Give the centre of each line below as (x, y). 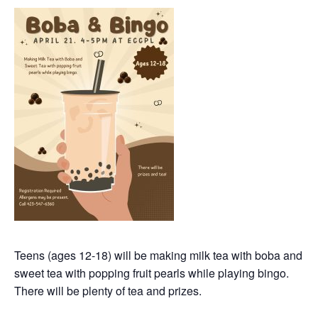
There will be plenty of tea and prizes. (108, 291)
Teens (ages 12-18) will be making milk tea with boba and (158, 256)
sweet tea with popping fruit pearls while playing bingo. (152, 273)
